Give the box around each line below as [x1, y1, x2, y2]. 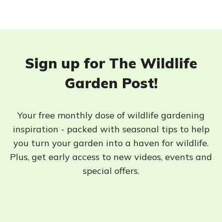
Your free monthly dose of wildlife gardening [17, 110, 205, 121]
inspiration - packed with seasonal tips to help [12, 123, 210, 135]
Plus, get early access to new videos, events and [10, 151, 212, 163]
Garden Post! [64, 74, 158, 92]
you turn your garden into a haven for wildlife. [13, 137, 209, 149]
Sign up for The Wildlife [25, 54, 197, 72]
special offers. [83, 165, 139, 176]
